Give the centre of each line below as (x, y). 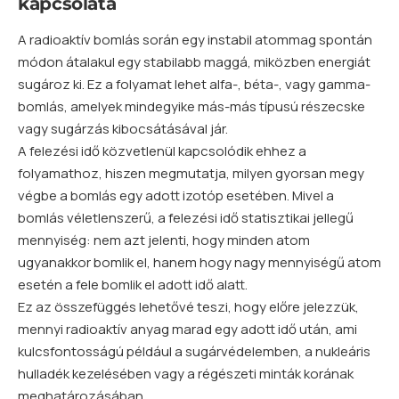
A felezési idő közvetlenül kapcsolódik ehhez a (162, 151)
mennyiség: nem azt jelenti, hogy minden (147, 240)
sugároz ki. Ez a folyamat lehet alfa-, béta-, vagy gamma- (194, 85)
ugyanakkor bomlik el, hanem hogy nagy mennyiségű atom (199, 263)
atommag (285, 40)
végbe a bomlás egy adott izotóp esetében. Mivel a (176, 196)
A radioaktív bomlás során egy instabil (136, 40)
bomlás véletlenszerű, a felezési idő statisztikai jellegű (186, 218)
